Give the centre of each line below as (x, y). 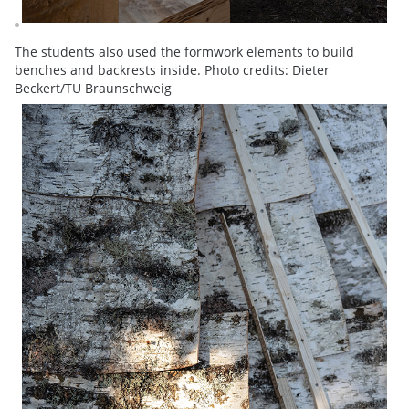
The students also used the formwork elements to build (184, 52)
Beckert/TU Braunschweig (93, 89)
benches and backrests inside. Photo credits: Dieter (172, 70)
